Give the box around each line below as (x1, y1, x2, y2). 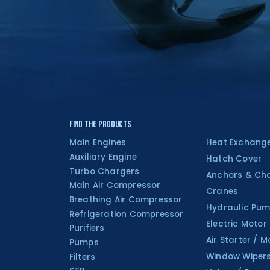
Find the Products (69, 119, 132, 131)
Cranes (206, 186, 239, 198)
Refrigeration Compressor (69, 208, 184, 220)
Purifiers (69, 222, 105, 234)
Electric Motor (206, 218, 267, 230)
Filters (69, 251, 96, 263)
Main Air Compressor (69, 180, 161, 192)
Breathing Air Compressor (69, 193, 183, 206)
